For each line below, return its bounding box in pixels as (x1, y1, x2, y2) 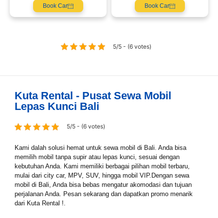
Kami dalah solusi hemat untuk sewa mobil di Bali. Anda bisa (15, 144, 186, 151)
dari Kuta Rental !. (15, 199, 66, 207)
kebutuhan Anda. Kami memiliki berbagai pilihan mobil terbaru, (15, 162, 190, 170)
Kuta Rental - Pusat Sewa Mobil (15, 89, 171, 102)
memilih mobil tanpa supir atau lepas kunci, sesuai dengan (15, 153, 180, 161)
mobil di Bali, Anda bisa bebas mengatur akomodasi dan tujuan (15, 181, 192, 188)
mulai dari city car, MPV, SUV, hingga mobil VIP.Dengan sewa (15, 171, 189, 179)
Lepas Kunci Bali (15, 100, 99, 112)
